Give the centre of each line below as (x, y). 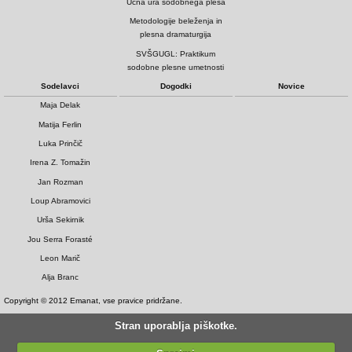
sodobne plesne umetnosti (176, 67)
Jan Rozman (60, 181)
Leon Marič (60, 258)
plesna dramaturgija (176, 35)
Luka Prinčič (60, 144)
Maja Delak (60, 105)
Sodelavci (60, 86)
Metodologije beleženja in (176, 21)
